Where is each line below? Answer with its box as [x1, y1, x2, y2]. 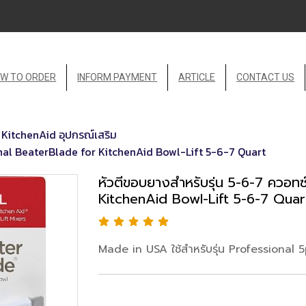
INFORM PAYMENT [77, 71, 158, 83]
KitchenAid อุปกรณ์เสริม [1, 126, 117, 143]
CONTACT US [236, 71, 295, 83]
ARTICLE [178, 71, 216, 83]
